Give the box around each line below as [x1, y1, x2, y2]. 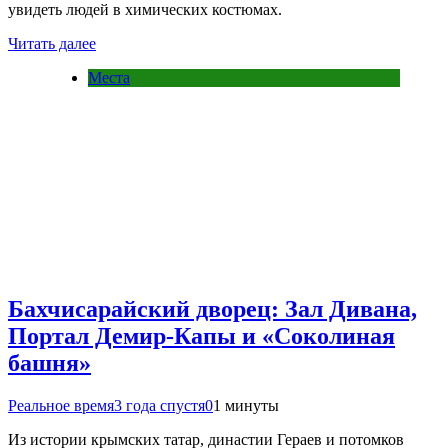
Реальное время [8, 396, 114, 414]
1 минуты [213, 396, 279, 414]
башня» [8, 350, 91, 377]
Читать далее [8, 35, 96, 53]
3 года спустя [114, 396, 205, 414]
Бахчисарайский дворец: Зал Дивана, [8, 296, 417, 323]
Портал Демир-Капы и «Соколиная [8, 323, 395, 350]
